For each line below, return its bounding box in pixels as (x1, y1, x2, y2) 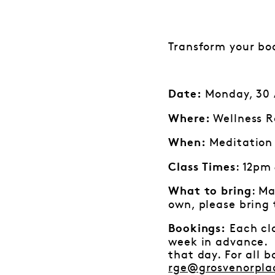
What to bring (168, 187, 252, 198)
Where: (168, 114, 211, 125)
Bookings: (168, 224, 227, 234)
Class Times (168, 163, 236, 173)
